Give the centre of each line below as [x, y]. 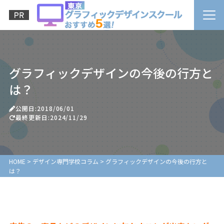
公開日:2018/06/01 [45, 108]
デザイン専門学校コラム [65, 161]
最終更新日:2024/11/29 [51, 117]
